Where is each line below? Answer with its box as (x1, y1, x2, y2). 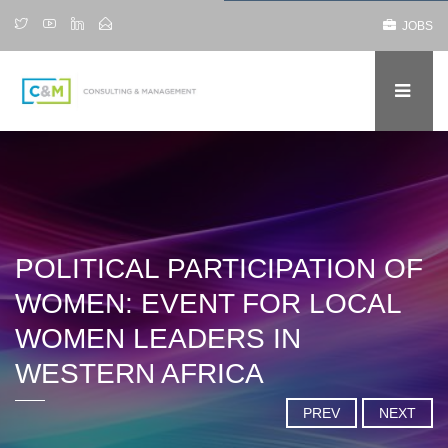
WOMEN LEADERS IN (15, 323, 301, 354)
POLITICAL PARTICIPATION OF (15, 253, 423, 284)
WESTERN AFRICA (15, 358, 264, 389)
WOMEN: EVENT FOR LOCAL (15, 288, 401, 319)
